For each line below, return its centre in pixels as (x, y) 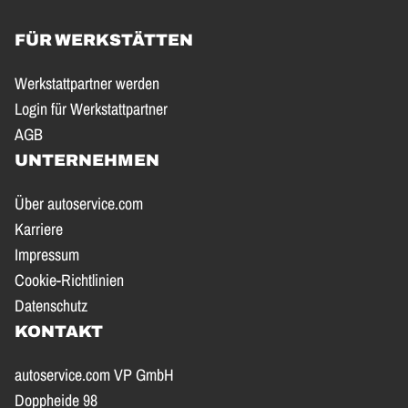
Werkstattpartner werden (87, 83)
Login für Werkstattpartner (91, 109)
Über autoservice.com (79, 204)
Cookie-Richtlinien (69, 280)
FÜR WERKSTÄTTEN (104, 40)
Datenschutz (51, 306)
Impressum (47, 255)
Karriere (39, 229)
